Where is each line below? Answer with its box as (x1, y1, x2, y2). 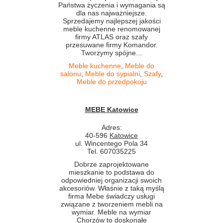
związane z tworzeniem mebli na (60, 200, 163, 208)
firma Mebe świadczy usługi (68, 192, 155, 200)
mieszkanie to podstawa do (69, 168, 154, 176)
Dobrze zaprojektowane (74, 160, 149, 168)
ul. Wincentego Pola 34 (75, 139, 148, 147)
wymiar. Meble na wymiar (72, 208, 151, 216)
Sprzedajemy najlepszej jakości (62, 17, 161, 25)
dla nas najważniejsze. (76, 9, 147, 17)
